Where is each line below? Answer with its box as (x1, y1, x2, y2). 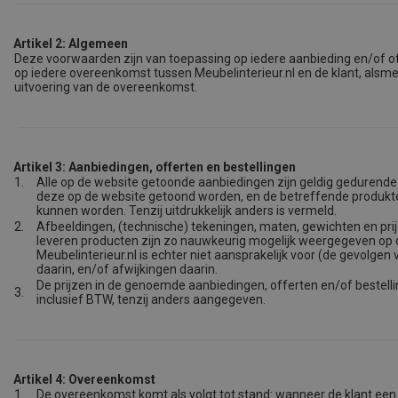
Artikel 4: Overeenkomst (13, 372, 155, 386)
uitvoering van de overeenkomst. (14, 80, 197, 94)
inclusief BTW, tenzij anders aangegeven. (36, 292, 266, 306)
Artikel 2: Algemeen (13, 36, 128, 51)
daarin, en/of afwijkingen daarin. (36, 262, 218, 276)
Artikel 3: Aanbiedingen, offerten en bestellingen (13, 160, 296, 174)
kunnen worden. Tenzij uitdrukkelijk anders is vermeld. (36, 203, 339, 218)
